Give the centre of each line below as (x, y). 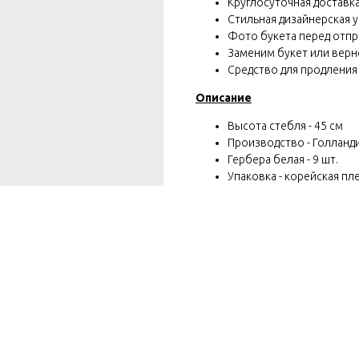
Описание (224, 97)
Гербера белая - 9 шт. (283, 159)
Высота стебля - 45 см (285, 125)
